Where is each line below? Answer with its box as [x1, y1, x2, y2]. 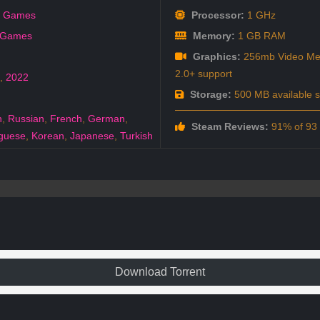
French [50, 113, 82, 125]
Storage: [186, 89, 231, 101]
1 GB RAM [234, 30, 286, 42]
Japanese [70, 130, 114, 142]
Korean [31, 130, 64, 142]
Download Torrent [115, 266, 205, 279]
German [88, 113, 125, 125]
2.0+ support [174, 68, 232, 80]
